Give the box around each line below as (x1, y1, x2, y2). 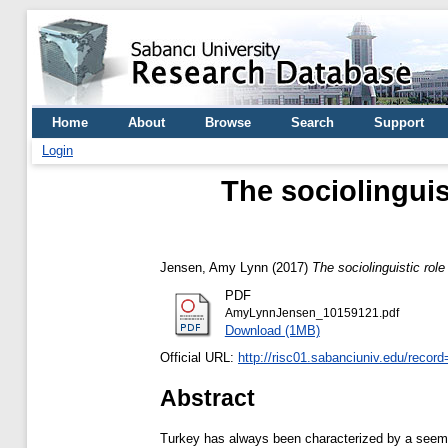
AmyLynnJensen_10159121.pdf (224, 306, 399, 319)
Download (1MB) (224, 322, 320, 338)
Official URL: (160, 350, 238, 366)
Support (374, 115, 424, 130)
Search (291, 115, 334, 130)
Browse (205, 115, 251, 130)
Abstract (160, 384, 255, 411)
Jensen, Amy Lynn (160, 259, 268, 275)
